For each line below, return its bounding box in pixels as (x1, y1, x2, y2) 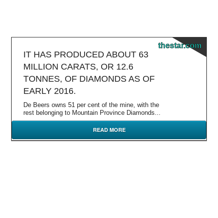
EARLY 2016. (23, 86, 76, 96)
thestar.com (158, 41, 201, 50)
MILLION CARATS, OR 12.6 (23, 62, 133, 72)
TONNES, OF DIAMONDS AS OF (23, 74, 155, 84)
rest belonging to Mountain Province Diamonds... (23, 109, 161, 116)
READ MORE (92, 126, 126, 133)
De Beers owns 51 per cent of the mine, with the (23, 101, 159, 109)
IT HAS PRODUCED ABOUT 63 (23, 50, 148, 59)
